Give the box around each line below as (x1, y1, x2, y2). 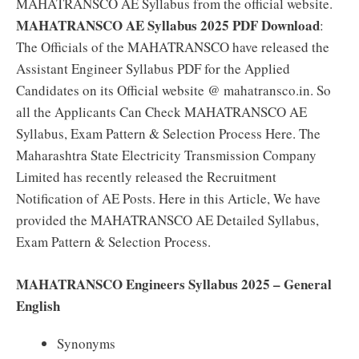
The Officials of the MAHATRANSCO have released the (16, 38, 329, 56)
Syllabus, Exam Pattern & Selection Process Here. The (16, 124, 321, 143)
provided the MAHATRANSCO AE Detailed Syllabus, (16, 211, 319, 229)
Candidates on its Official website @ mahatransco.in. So (16, 81, 331, 99)
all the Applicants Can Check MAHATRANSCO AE (16, 103, 307, 121)
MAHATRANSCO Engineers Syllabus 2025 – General (16, 273, 332, 294)
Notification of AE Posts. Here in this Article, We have (16, 189, 321, 208)
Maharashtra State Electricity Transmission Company (16, 146, 317, 164)
